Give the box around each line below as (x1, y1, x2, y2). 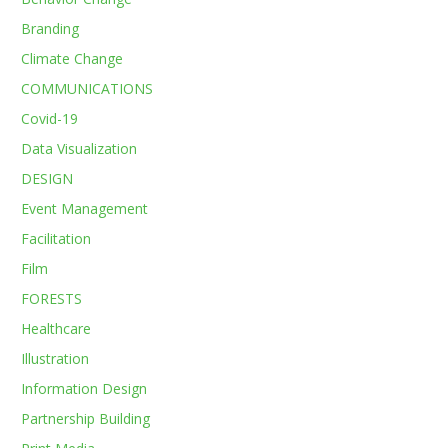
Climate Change (21, 49, 124, 68)
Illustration (21, 349, 90, 368)
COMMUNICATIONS (21, 79, 154, 98)
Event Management (21, 199, 149, 218)
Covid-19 (21, 109, 79, 128)
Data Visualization (21, 139, 138, 158)
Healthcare (21, 319, 92, 338)
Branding (21, 19, 80, 38)
